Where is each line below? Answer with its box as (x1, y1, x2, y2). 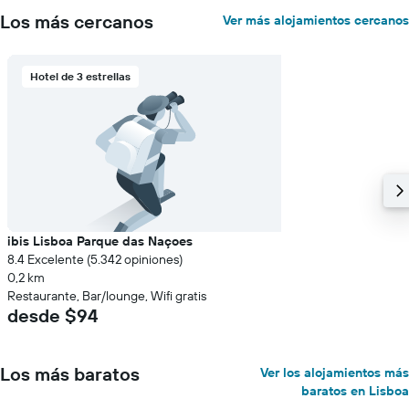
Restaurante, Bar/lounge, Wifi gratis (7, 288, 206, 304)
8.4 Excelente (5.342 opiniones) (7, 251, 183, 267)
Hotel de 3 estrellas (30, 69, 131, 83)
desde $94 (7, 304, 98, 327)
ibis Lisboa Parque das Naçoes (7, 233, 193, 249)
